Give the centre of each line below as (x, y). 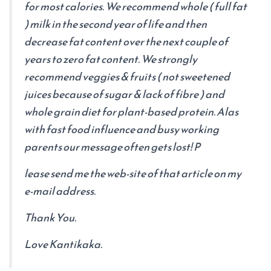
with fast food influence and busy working (122, 129)
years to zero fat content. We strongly (111, 59)
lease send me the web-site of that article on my (133, 173)
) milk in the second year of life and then (116, 24)
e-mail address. (60, 191)
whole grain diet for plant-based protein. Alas (131, 112)
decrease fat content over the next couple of (126, 41)
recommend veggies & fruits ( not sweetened (127, 77)
